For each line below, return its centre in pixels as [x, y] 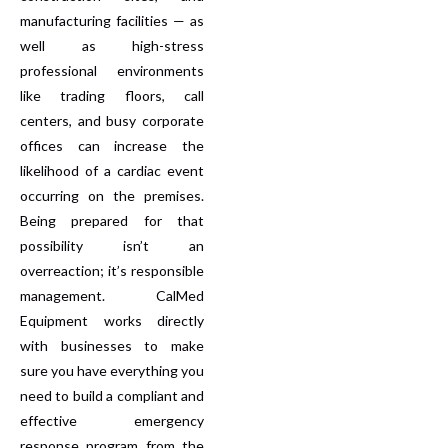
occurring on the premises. [112, 195]
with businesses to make [112, 345]
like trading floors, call [112, 95]
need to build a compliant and [112, 395]
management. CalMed [112, 295]
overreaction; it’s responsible [112, 270]
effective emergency [112, 420]
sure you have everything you [112, 370]
